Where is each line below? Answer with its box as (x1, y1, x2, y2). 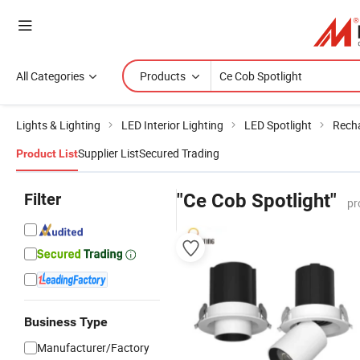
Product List (16, 147, 78, 160)
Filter (24, 190, 61, 209)
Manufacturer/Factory (37, 340, 149, 355)
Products (140, 68, 186, 84)
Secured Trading (139, 145, 219, 161)
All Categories (16, 68, 84, 84)
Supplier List (78, 145, 139, 161)
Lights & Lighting (16, 117, 100, 133)
